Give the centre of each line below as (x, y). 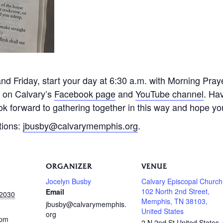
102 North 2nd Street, (175, 191)
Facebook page (85, 94)
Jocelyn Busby (68, 181)
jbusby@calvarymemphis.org (80, 125)
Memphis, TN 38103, (174, 201)
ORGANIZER (69, 167)
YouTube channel (169, 94)
